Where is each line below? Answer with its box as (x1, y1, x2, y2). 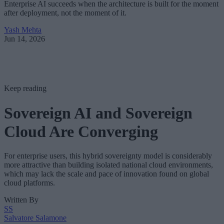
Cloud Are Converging (4, 122, 158, 140)
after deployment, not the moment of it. (4, 8, 126, 17)
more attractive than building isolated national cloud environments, (4, 160, 213, 169)
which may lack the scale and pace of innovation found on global (4, 169, 209, 178)
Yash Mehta (4, 25, 41, 34)
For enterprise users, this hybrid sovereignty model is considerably (4, 151, 212, 160)
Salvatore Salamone (4, 213, 66, 222)
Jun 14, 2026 (4, 34, 45, 43)
